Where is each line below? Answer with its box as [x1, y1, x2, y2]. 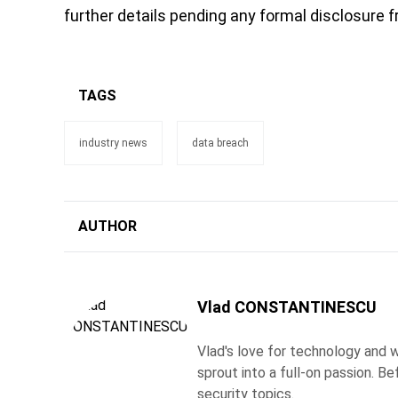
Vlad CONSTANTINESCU [197, 298, 377, 316]
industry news [79, 137, 147, 149]
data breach [192, 137, 249, 149]
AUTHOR [78, 218, 137, 235]
